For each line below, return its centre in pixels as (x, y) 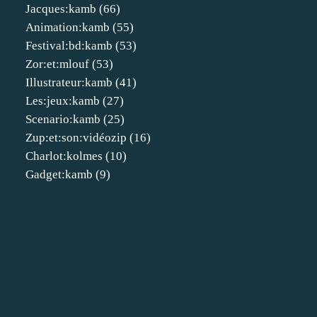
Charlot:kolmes (64, 156)
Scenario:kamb (63, 119)
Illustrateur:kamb (69, 82)
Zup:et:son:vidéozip (76, 138)
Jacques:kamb (61, 9)
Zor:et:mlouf (57, 64)
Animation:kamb (68, 27)
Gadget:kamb (59, 174)
